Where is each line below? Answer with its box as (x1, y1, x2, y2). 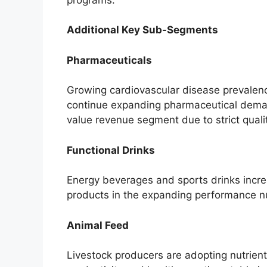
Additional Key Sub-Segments (67, 24, 218, 36)
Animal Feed (67, 219, 129, 231)
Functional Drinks (67, 144, 155, 156)
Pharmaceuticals (67, 54, 152, 66)
